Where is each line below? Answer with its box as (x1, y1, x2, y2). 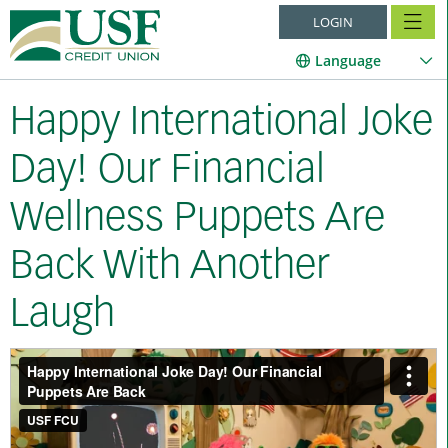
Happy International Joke (10, 104, 433, 144)
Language (315, 51, 381, 70)
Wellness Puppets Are (10, 200, 385, 240)
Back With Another (10, 248, 330, 288)
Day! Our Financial (10, 152, 325, 192)
